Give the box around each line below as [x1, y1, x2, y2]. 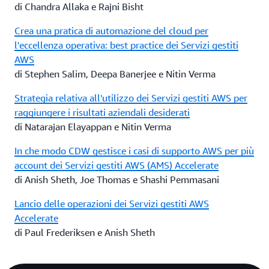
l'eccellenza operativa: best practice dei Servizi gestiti [14, 39, 238, 51]
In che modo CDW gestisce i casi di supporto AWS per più [14, 145, 254, 157]
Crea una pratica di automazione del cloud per [14, 25, 208, 37]
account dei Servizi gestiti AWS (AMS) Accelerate [14, 159, 219, 171]
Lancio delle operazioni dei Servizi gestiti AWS [14, 198, 209, 210]
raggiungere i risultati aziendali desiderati [14, 106, 190, 118]
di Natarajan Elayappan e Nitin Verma [14, 121, 171, 133]
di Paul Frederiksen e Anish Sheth [14, 226, 155, 238]
